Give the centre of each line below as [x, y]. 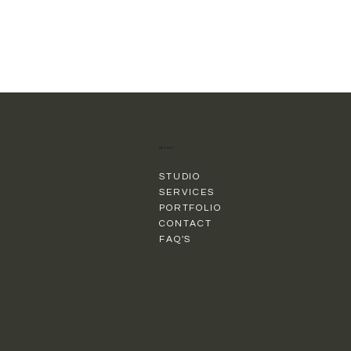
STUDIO [180, 176]
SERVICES [187, 192]
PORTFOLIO [190, 208]
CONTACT [186, 223]
